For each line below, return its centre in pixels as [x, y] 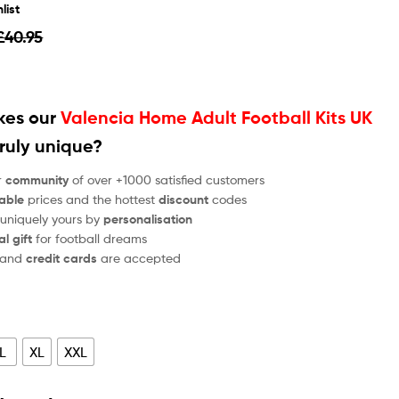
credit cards [64, 258]
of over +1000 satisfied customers [167, 179]
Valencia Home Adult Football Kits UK [217, 117]
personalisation [148, 219]
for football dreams [90, 238]
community [37, 179]
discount [184, 199]
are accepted [141, 257]
